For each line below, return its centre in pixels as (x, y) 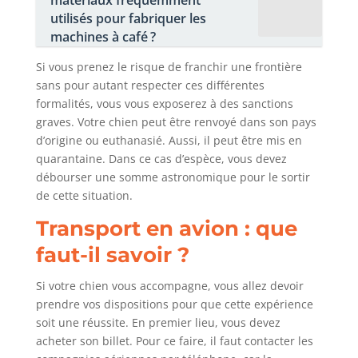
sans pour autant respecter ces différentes (150, 86)
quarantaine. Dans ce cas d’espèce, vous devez (161, 159)
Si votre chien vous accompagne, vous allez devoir (169, 286)
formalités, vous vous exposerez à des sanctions (164, 104)
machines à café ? (103, 37)
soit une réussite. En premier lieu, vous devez (158, 323)
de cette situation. (84, 196)
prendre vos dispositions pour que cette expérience (174, 304)
